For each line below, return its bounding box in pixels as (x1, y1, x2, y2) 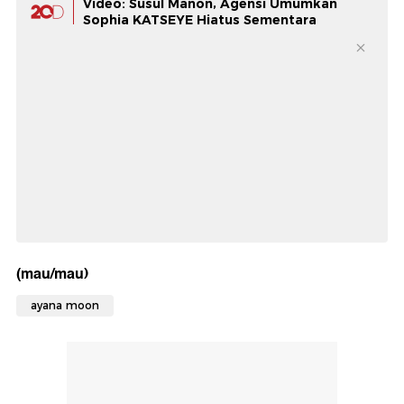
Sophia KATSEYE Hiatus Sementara (83, 12, 317, 28)
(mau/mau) (16, 261, 88, 286)
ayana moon (31, 298, 99, 312)
